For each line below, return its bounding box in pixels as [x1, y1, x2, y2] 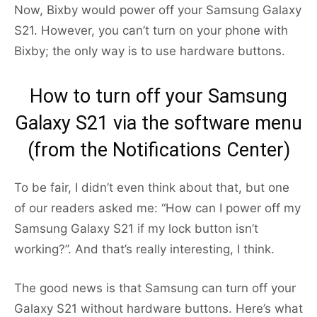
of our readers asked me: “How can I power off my [14, 201, 301, 216]
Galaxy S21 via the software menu [15, 112, 302, 135]
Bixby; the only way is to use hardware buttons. [14, 44, 285, 59]
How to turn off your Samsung [30, 85, 287, 108]
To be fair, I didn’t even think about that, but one [14, 180, 289, 195]
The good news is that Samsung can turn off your [14, 281, 296, 296]
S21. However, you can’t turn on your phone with [14, 23, 288, 38]
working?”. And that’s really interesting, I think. [14, 242, 275, 257]
